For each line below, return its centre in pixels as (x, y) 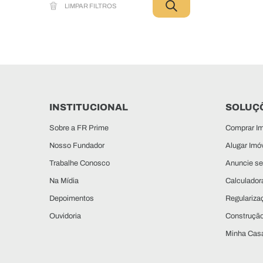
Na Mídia (64, 181)
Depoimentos (72, 198)
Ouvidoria (65, 216)
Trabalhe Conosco (80, 163)
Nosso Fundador (77, 145)
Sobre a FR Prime (79, 128)
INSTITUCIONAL (89, 107)
